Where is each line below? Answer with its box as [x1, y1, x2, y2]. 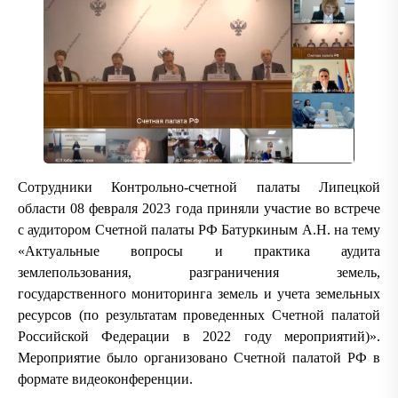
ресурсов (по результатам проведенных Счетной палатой [18, 307, 380, 323]
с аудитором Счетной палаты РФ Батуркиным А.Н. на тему [18, 222, 380, 238]
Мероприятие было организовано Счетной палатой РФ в [18, 350, 380, 366]
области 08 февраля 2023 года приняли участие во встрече [18, 201, 380, 217]
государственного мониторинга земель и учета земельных [18, 286, 380, 302]
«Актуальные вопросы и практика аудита [18, 243, 380, 259]
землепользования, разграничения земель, [18, 265, 380, 281]
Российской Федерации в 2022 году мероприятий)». [18, 329, 380, 345]
